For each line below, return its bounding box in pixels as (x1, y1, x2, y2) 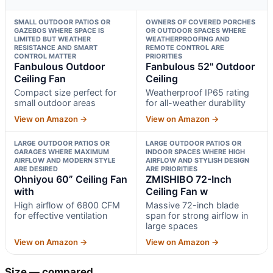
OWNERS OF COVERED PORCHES (145, 17, 255, 26)
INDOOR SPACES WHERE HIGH (145, 147, 245, 156)
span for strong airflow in (145, 210, 248, 221)
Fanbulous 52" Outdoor (145, 60, 255, 73)
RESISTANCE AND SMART (14, 43, 97, 52)
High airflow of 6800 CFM (14, 199, 120, 210)
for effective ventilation (14, 210, 107, 221)
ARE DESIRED (14, 164, 58, 173)
